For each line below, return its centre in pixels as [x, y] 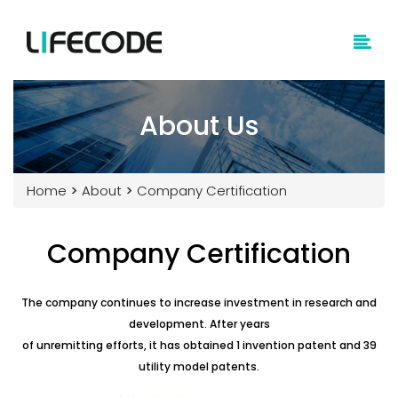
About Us [199, 126]
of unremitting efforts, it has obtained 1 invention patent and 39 [199, 345]
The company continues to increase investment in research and [199, 302]
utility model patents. [199, 366]
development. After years [199, 323]
